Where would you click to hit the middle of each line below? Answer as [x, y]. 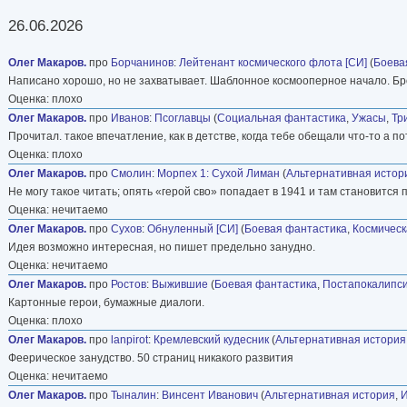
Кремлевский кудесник [211, 339]
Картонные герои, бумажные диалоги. [106, 302]
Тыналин [134, 395]
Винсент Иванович [210, 395]
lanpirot [129, 339]
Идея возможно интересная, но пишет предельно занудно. [162, 247]
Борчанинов [142, 62]
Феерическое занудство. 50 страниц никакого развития [151, 357]
